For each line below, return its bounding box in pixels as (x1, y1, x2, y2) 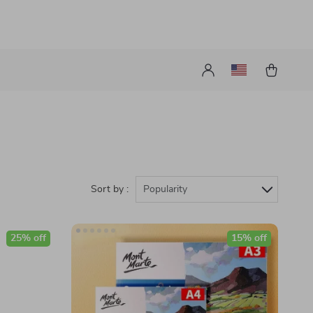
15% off (231, 233, 267, 243)
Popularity (143, 184, 187, 194)
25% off (10, 233, 46, 243)
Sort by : (91, 184, 129, 194)
